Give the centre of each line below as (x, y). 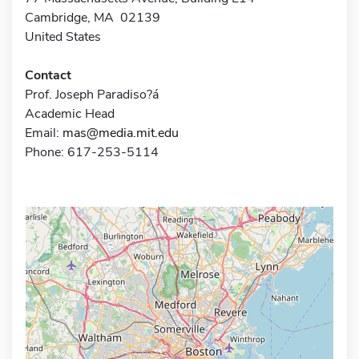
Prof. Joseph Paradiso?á (92, 94)
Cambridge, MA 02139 (93, 17)
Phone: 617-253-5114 (92, 152)
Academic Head (70, 113)
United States (63, 36)
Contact (48, 75)
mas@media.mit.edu (121, 133)
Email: (44, 133)
